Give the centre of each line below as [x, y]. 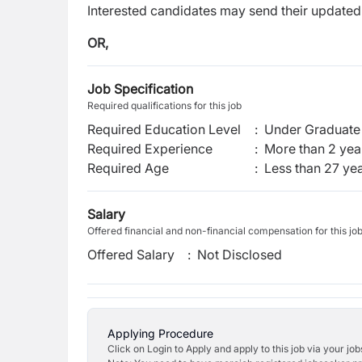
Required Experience [150, 149]
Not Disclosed [240, 255]
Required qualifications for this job [164, 105]
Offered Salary [131, 255]
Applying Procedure [160, 333]
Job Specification [140, 89]
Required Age [128, 168]
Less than [293, 168]
